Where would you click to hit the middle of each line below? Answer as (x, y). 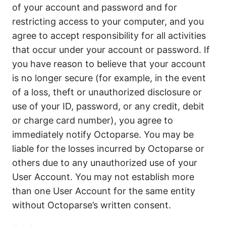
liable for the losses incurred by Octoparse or (108, 149)
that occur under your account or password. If (111, 50)
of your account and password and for (95, 7)
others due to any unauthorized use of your (105, 163)
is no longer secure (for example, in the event (109, 78)
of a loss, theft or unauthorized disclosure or (107, 92)
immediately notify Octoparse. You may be (103, 134)
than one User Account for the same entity (104, 191)
